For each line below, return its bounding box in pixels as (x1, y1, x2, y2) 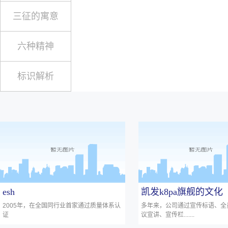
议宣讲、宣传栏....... (141, 211, 194, 218)
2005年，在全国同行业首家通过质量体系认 (3, 202, 121, 209)
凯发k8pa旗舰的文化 (141, 187, 223, 197)
